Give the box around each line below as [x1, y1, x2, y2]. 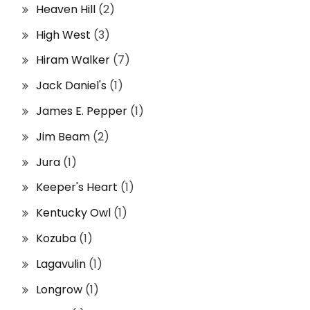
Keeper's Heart [36, 179, 118, 196]
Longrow [36, 281, 82, 298]
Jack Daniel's [36, 77, 107, 94]
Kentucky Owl [36, 205, 111, 221]
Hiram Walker [36, 52, 110, 69]
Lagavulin [36, 255, 86, 272]
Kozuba [36, 230, 76, 246]
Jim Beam [36, 128, 90, 145]
